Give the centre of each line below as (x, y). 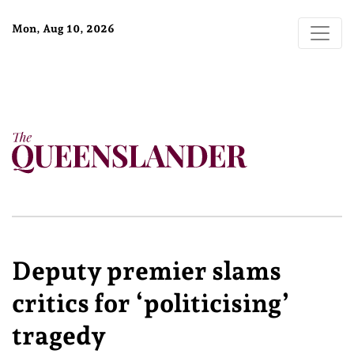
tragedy (59, 336)
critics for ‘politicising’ (151, 303)
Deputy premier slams (147, 271)
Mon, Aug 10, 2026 (63, 28)
